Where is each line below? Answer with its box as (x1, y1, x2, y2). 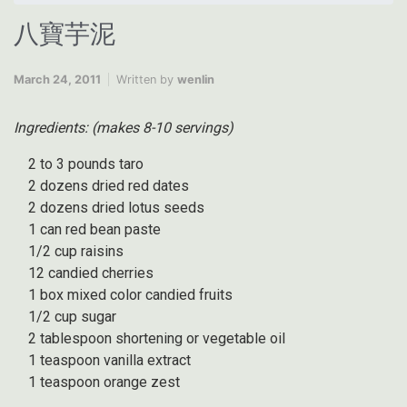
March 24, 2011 (14, 73, 101, 87)
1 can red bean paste (28, 221, 161, 239)
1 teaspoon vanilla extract (28, 352, 191, 370)
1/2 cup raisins (28, 243, 124, 261)
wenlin (177, 73, 214, 87)
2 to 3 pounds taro (28, 155, 144, 174)
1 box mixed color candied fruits (28, 286, 233, 304)
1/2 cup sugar (28, 308, 116, 326)
